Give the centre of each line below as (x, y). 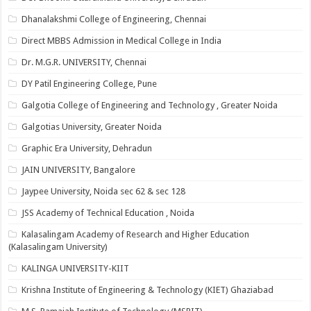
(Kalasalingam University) (58, 247)
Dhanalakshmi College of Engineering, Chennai (114, 19)
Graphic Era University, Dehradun (87, 148)
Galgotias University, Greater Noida (92, 127)
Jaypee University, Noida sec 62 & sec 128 (104, 191)
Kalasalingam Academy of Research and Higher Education (136, 234)
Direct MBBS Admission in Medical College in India (122, 41)
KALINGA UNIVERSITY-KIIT (76, 268)
